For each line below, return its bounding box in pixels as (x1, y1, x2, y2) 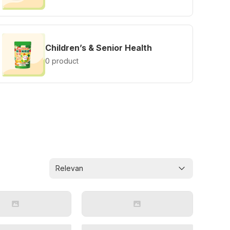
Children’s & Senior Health (45, 43, 152, 53)
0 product (45, 56, 79, 65)
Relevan (55, 164, 83, 172)
